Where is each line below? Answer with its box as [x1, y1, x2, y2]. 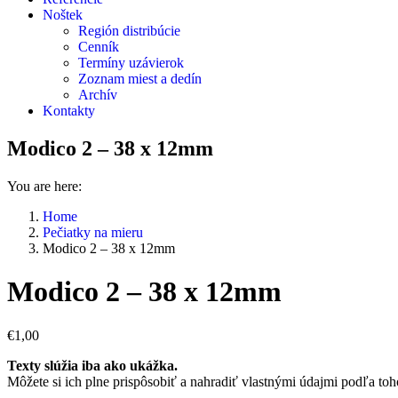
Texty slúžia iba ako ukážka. [7, 357, 178, 373]
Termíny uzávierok [78, 55, 184, 70]
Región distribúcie [78, 23, 180, 38]
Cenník [78, 39, 119, 54]
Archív [78, 87, 117, 102]
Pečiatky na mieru [43, 224, 143, 240]
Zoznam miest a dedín [78, 71, 202, 86]
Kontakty [43, 103, 95, 118]
